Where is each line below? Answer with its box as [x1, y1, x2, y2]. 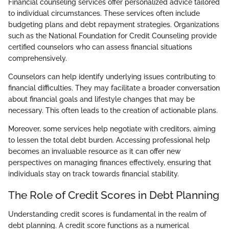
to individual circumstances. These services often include [8, 9, 200, 17]
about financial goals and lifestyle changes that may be [8, 95, 195, 103]
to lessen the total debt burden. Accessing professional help [8, 135, 210, 144]
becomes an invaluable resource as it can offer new [8, 147, 181, 155]
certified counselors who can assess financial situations [8, 42, 192, 51]
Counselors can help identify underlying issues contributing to [8, 72, 215, 81]
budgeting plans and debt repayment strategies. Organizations [8, 20, 219, 29]
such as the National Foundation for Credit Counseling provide [8, 31, 217, 40]
